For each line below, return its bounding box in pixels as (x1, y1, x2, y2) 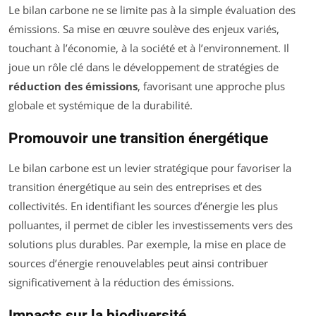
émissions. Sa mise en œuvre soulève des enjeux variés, (8, 22, 279, 37)
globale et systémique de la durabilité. (8, 98, 193, 113)
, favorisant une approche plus (138, 79, 285, 94)
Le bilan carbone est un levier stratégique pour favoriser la (8, 161, 291, 176)
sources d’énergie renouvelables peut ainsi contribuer (8, 256, 268, 271)
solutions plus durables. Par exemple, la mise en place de (8, 237, 286, 252)
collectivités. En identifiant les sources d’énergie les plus (8, 199, 278, 214)
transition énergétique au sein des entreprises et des (8, 180, 262, 195)
